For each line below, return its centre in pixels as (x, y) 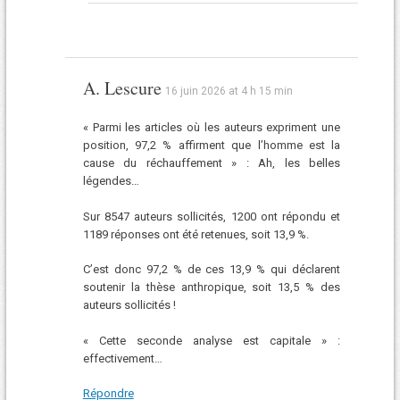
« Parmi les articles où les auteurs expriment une (212, 128)
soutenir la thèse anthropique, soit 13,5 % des (212, 287)
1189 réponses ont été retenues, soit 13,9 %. (196, 234)
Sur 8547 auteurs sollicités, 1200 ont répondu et (212, 216)
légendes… (111, 181)
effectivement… (122, 358)
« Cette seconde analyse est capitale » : (212, 340)
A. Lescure (122, 88)
